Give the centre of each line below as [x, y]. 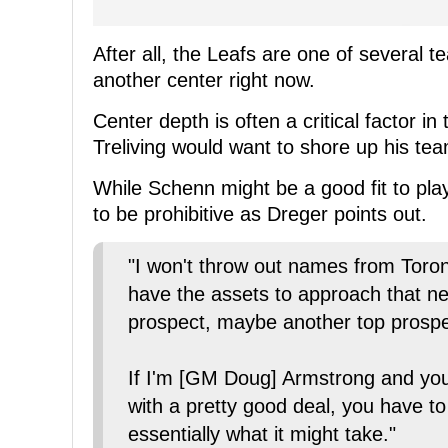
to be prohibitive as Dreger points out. [260, 214]
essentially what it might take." [262, 434]
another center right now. [204, 80]
